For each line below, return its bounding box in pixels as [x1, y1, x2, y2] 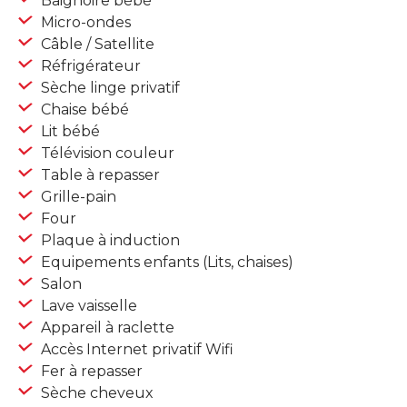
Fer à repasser [37, 362, 143, 381]
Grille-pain [37, 188, 116, 206]
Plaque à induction [37, 232, 180, 250]
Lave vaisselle [37, 297, 137, 315]
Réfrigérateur [37, 57, 141, 75]
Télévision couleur [37, 144, 174, 163]
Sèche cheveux [37, 384, 154, 402]
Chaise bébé [37, 101, 129, 119]
